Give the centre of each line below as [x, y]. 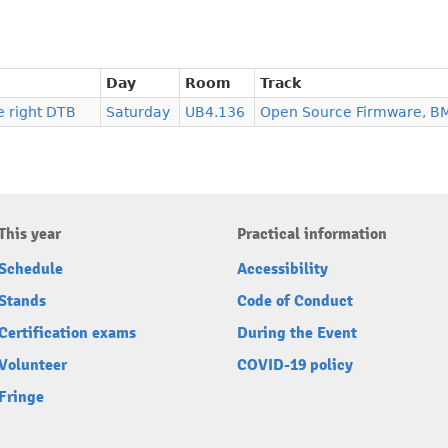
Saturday [138, 112]
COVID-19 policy [295, 365]
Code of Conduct [295, 301]
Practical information [312, 234]
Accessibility [282, 269]
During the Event [297, 333]
